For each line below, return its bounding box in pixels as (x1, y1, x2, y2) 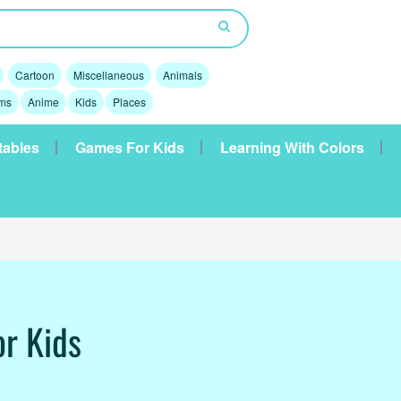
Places (112, 94, 146, 109)
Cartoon (14, 67, 55, 82)
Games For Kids (75, 137, 184, 158)
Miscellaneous (73, 67, 144, 82)
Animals (162, 67, 202, 82)
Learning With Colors (220, 137, 364, 158)
